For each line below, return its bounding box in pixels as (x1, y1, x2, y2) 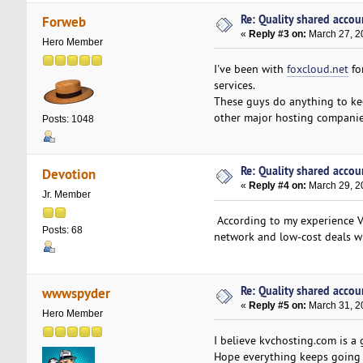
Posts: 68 (41, 224, 83, 236)
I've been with (213, 61, 287, 76)
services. (213, 77, 255, 92)
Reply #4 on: (249, 180, 307, 192)
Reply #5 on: (249, 299, 307, 311)
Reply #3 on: (249, 28, 307, 40)
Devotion (42, 164, 96, 183)
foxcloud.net (286, 61, 348, 76)
